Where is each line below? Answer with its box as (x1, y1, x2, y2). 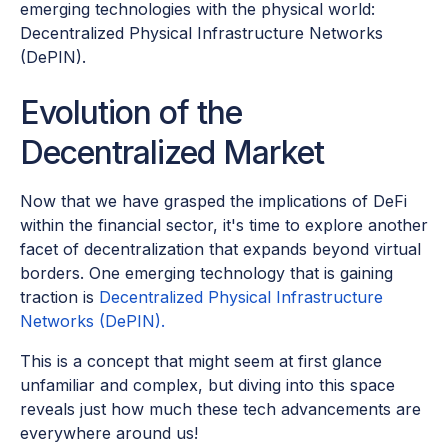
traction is (20, 287, 99, 308)
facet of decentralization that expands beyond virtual (20, 239, 421, 260)
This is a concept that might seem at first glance (20, 351, 382, 372)
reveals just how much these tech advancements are (20, 399, 421, 420)
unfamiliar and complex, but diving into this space (20, 375, 395, 396)
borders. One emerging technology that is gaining (20, 263, 393, 284)
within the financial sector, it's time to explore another (20, 215, 428, 236)
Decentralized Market (20, 133, 324, 173)
